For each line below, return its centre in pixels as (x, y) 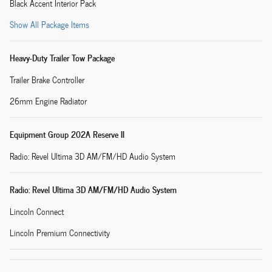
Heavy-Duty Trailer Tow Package (62, 57)
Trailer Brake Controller (47, 80)
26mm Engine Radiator (48, 101)
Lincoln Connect (37, 211)
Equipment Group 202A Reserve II (67, 134)
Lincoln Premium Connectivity (60, 233)
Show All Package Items (49, 24)
